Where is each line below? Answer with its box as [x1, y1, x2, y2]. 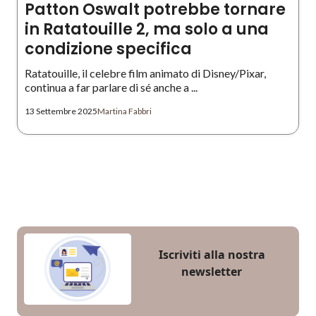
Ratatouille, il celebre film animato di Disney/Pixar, [25, 66, 266, 80]
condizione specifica [25, 38, 192, 60]
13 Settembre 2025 [25, 106, 97, 116]
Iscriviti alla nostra [158, 247, 265, 263]
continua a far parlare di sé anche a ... [25, 80, 197, 94]
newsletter [181, 264, 242, 280]
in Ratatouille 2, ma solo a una [25, 18, 269, 40]
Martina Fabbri [97, 106, 152, 116]
